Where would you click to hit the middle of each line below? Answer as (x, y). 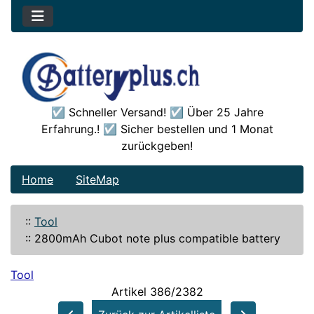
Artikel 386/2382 (157, 292)
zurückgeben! (157, 146)
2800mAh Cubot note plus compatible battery (157, 239)
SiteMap (97, 180)
